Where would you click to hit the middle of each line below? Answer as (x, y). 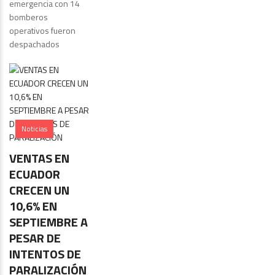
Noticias (34, 129)
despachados (34, 44)
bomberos (29, 17)
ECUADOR (35, 174)
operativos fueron (42, 31)
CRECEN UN (39, 190)
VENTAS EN (39, 158)
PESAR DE (35, 238)
